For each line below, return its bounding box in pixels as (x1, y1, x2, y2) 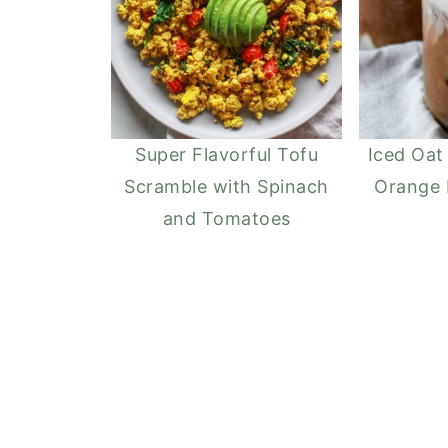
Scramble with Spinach (124, 175, 329, 197)
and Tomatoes (162, 207, 291, 229)
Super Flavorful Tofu (135, 143, 319, 165)
